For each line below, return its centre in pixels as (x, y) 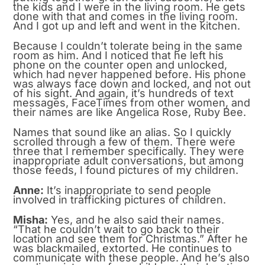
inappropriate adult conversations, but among (129, 160)
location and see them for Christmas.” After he (131, 238)
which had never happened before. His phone (130, 74)
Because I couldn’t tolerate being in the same (128, 46)
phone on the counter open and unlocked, (120, 64)
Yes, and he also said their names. (136, 219)
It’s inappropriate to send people (128, 190)
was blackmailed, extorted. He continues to (123, 248)
